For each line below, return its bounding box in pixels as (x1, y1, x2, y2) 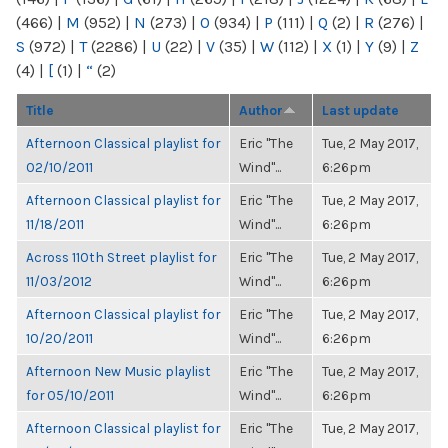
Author (239, 102, 283, 118)
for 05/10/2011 (26, 387, 114, 403)
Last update (322, 102, 399, 118)
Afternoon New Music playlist (26, 363, 211, 379)
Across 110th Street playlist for (26, 249, 216, 265)
